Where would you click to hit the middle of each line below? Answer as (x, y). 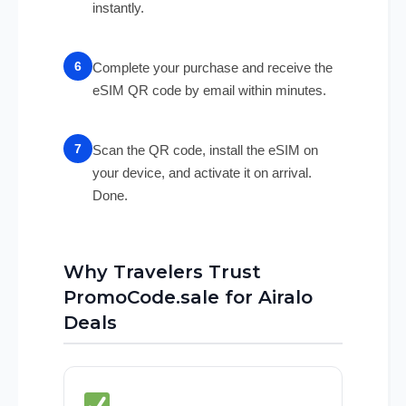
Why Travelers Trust (162, 272)
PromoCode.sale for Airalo (188, 298)
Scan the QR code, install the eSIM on (205, 150)
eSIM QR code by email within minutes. (209, 91)
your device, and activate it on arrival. (202, 173)
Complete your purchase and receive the (213, 68)
